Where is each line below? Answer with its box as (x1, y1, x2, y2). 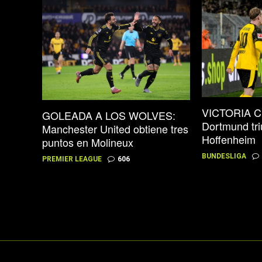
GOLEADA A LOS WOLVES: (42, 107, 175, 123)
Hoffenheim (202, 132, 256, 147)
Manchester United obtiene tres (42, 120, 188, 136)
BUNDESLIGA (202, 152, 247, 161)
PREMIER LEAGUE (42, 154, 102, 163)
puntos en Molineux (42, 134, 133, 150)
